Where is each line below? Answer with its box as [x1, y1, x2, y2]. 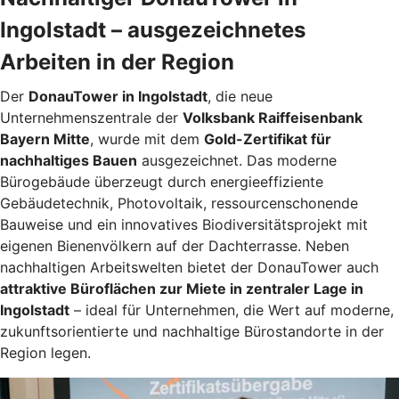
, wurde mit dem [90, 130, 204, 149]
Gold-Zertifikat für [204, 130, 331, 149]
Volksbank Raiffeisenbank [183, 109, 362, 127]
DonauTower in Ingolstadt [28, 87, 208, 106]
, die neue [208, 87, 273, 106]
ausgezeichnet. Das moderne [137, 151, 337, 170]
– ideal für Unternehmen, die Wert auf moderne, [69, 301, 394, 320]
